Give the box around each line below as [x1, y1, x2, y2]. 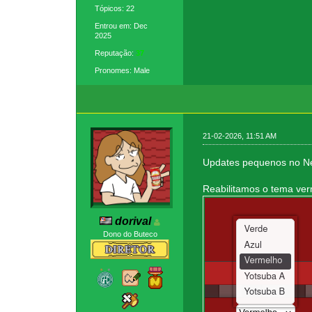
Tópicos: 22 [95, 3, 135, 13]
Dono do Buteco [102, 230, 157, 239]
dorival [115, 215, 152, 228]
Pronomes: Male [95, 65, 150, 75]
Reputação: [95, 48, 136, 57]
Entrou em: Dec [95, 21, 148, 30]
